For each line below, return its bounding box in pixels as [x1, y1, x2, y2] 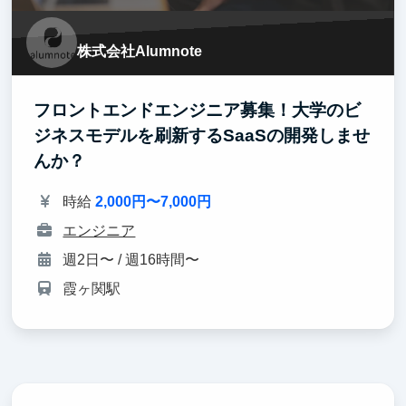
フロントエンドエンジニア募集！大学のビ [34, 100, 362, 120]
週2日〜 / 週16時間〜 [63, 251, 200, 267]
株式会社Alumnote [77, 43, 203, 59]
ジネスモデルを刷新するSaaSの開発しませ [34, 125, 371, 145]
